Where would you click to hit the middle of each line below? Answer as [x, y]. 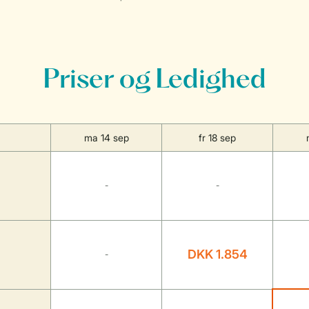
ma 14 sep [106, 138]
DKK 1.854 [217, 254]
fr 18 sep [217, 138]
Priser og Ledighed [154, 81]
